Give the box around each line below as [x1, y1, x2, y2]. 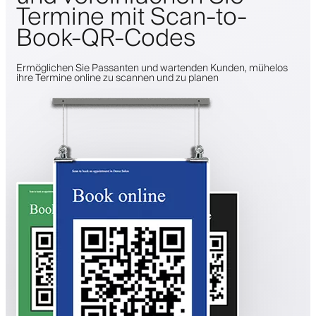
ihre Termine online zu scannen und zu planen [16, 69, 219, 87]
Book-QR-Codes [16, 18, 195, 59]
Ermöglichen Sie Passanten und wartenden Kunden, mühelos [16, 59, 288, 77]
